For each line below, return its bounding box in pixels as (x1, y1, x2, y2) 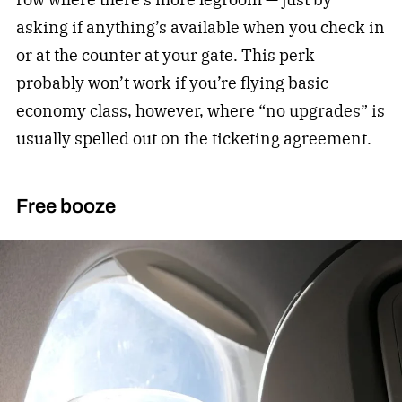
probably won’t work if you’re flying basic (15, 72, 328, 93)
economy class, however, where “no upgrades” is (15, 100, 385, 121)
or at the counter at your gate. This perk (15, 44, 315, 66)
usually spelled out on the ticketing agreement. (15, 127, 371, 149)
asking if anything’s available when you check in (15, 16, 385, 38)
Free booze (15, 191, 116, 222)
